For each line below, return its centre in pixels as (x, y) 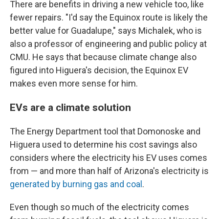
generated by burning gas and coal (76, 184)
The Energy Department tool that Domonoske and (105, 131)
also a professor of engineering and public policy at (108, 44)
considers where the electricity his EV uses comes (109, 158)
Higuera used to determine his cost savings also (103, 145)
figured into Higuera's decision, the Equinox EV (99, 70)
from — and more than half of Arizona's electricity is (109, 171)
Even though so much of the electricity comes (99, 207)
